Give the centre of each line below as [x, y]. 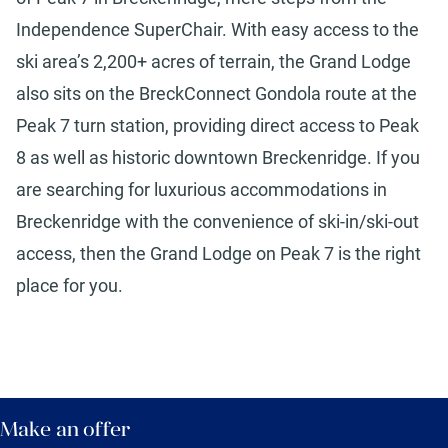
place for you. [69, 286]
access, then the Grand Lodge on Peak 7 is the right [218, 254]
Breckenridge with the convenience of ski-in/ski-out [217, 222]
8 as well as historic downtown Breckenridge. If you [218, 158]
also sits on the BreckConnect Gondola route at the [216, 94]
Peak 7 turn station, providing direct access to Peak [217, 126]
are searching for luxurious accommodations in [201, 190]
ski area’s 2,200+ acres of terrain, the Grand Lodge [213, 62]
